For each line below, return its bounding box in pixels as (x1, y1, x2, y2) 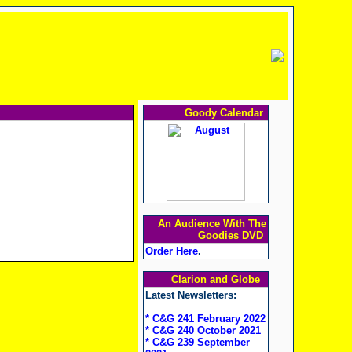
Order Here (145, 245, 198, 257)
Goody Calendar (184, 107, 266, 119)
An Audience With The (157, 218, 266, 229)
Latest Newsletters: (145, 289, 236, 301)
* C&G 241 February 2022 (145, 313, 266, 324)
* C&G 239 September (145, 336, 250, 348)
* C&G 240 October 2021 (145, 324, 261, 336)
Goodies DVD (197, 229, 266, 241)
